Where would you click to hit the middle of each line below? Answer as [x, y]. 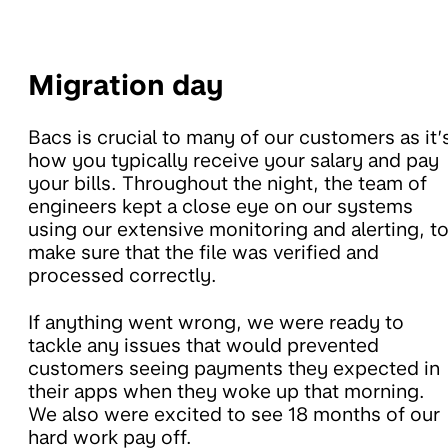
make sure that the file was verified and [203, 253]
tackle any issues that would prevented [203, 346]
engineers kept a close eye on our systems [220, 207]
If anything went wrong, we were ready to [216, 323]
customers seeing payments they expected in [234, 369]
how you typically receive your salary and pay [233, 161]
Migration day [126, 85]
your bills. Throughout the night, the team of [227, 184]
